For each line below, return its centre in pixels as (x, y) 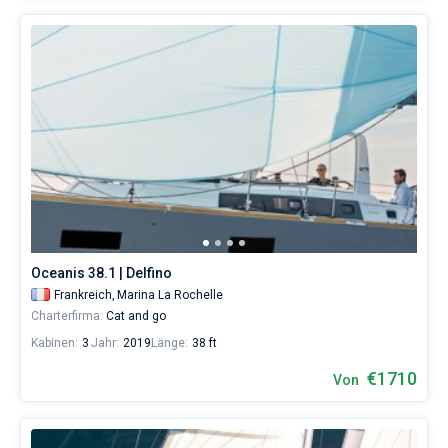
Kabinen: (54, 343)
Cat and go (134, 316)
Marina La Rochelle (170, 295)
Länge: (169, 343)
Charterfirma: (67, 316)
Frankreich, (84, 295)
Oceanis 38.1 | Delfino (101, 273)
